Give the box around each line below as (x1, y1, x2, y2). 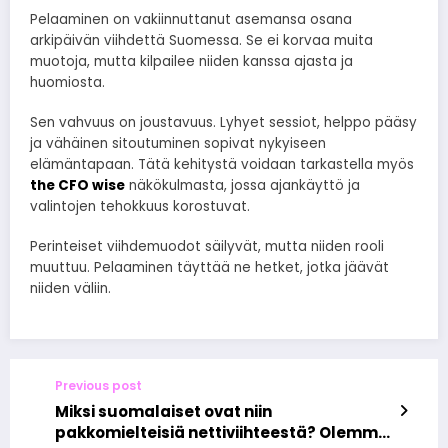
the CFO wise (30, 176, 125, 196)
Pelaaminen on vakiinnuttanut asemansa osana (30, 10, 352, 29)
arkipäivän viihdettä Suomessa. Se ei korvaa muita (30, 31, 373, 50)
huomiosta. (30, 73, 105, 92)
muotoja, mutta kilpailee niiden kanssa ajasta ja (30, 52, 353, 71)
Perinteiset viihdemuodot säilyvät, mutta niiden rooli (30, 237, 384, 257)
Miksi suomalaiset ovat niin (55, 401, 272, 423)
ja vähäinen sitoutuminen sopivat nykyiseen (30, 134, 326, 154)
